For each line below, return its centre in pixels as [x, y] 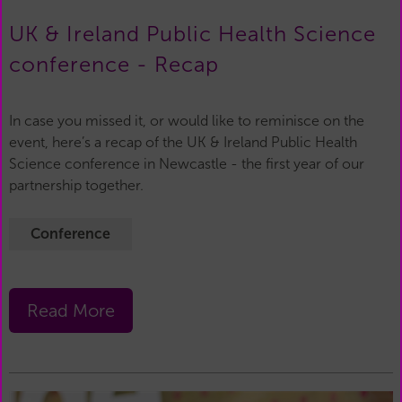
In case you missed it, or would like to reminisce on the [187, 121]
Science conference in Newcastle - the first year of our [187, 164]
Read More [71, 311]
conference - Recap [114, 65]
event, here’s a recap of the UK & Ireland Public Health [183, 143]
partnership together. [76, 186]
